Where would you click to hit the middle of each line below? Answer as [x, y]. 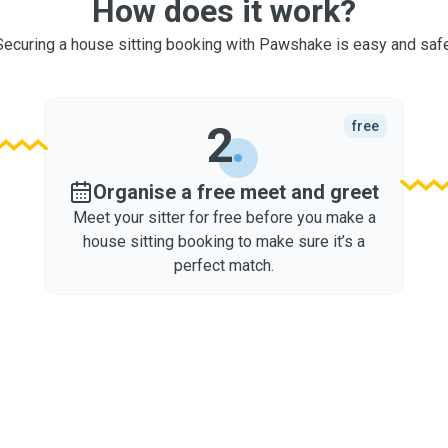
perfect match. [224, 265]
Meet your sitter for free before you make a [224, 217]
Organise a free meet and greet [236, 192]
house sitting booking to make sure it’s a [224, 241]
